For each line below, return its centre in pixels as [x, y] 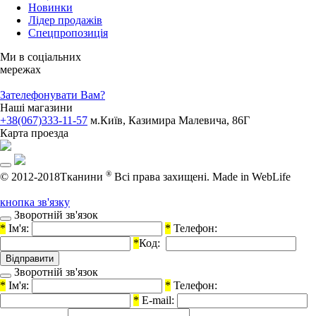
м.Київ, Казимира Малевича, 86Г [170, 121]
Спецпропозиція [68, 33]
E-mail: [157, 300]
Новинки [50, 8]
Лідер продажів [65, 20]
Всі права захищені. [162, 177]
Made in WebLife [251, 177]
